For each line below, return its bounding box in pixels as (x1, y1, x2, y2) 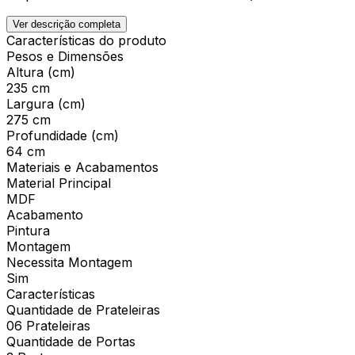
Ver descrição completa (13, 17, 120, 30)
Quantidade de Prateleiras (6, 301, 160, 318)
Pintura (6, 222, 50, 239)
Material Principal (6, 174, 111, 191)
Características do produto (6, 32, 166, 48)
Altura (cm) (6, 63, 75, 80)
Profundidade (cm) (6, 127, 119, 143)
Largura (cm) (6, 95, 86, 112)
